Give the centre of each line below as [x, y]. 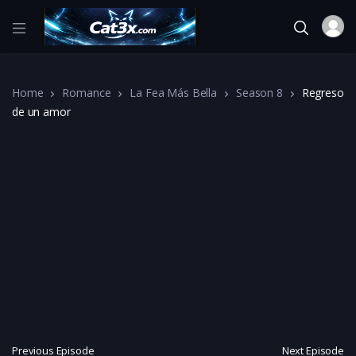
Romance [87, 92]
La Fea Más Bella [173, 92]
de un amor [41, 111]
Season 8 [259, 92]
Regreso [323, 92]
